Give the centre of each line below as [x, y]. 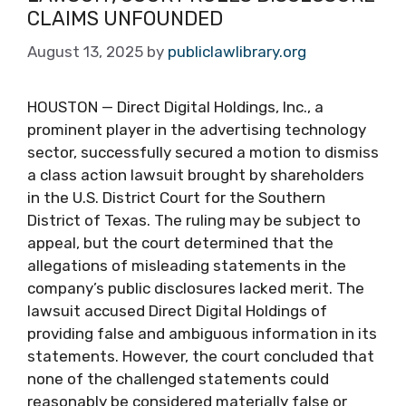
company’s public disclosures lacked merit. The [196, 288]
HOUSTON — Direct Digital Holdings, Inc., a [175, 107]
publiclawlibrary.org [237, 52]
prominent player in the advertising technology [197, 130]
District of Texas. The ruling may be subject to [194, 220]
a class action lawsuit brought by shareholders [196, 175]
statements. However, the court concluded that [201, 356]
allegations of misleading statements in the [187, 266]
